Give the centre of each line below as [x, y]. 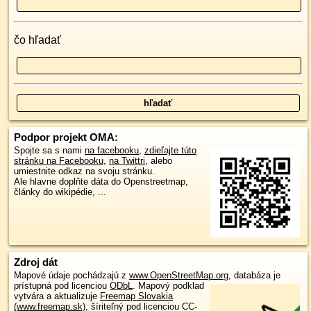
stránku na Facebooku [59, 161]
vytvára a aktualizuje [57, 296]
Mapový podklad [171, 286]
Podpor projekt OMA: [66, 137]
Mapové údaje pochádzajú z [72, 276]
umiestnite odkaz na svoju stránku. [84, 171]
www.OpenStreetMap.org [179, 276]
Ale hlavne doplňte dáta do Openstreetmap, [101, 182]
